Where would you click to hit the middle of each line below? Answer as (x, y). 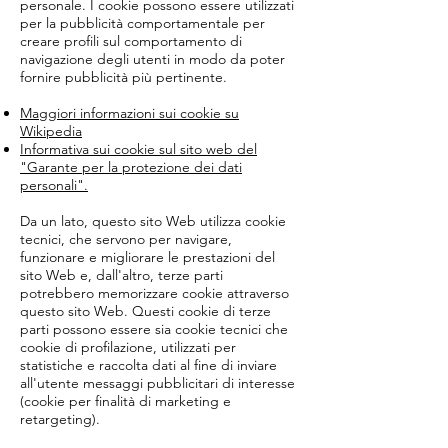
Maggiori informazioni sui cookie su (129, 113)
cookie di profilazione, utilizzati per (128, 347)
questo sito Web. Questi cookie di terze (145, 311)
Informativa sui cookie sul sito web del (138, 149)
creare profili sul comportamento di (131, 41)
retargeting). (60, 419)
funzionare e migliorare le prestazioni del (147, 257)
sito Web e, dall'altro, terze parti (121, 275)
